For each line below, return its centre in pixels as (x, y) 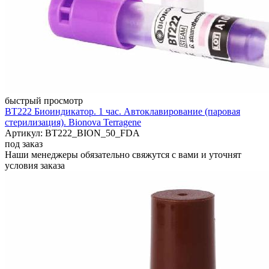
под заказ (24, 144)
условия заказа (35, 165)
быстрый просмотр (44, 100)
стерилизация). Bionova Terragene (73, 122)
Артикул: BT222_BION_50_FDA (72, 133)
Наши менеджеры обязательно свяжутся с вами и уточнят (123, 154)
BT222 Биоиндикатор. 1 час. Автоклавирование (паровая (122, 111)
